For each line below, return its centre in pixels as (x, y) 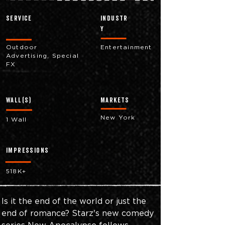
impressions (28, 151)
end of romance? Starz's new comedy (79, 213)
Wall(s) (19, 100)
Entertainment (126, 47)
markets (115, 100)
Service (19, 19)
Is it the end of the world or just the (75, 201)
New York (118, 117)
